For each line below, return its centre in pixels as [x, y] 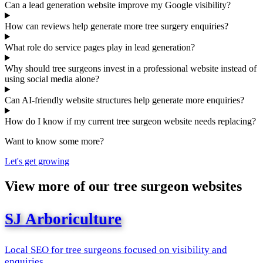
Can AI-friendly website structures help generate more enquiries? [124, 100]
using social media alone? [52, 79]
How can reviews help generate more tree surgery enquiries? [117, 26]
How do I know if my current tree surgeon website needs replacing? [130, 121]
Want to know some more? [54, 141]
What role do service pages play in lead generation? [100, 47]
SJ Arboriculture [63, 219]
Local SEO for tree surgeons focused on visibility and [116, 249]
